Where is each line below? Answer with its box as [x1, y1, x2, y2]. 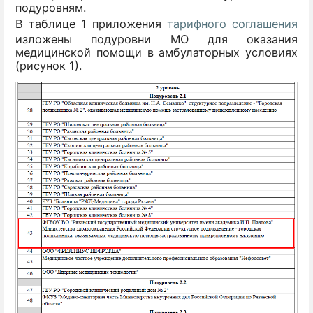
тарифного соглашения [167, 16, 298, 31]
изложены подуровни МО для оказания [15, 31, 298, 46]
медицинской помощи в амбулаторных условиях [15, 45, 298, 59]
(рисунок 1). [15, 58, 82, 73]
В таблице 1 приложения [15, 16, 167, 31]
